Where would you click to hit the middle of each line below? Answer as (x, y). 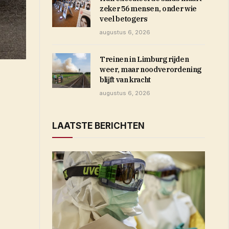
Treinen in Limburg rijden (144, 59)
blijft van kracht (125, 80)
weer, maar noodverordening (151, 70)
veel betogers (124, 19)
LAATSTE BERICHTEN (98, 126)
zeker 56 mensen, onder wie (148, 9)
